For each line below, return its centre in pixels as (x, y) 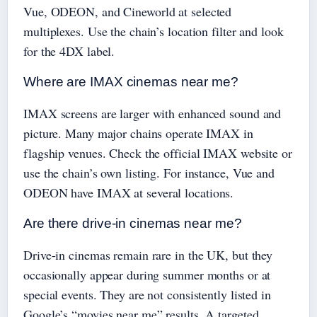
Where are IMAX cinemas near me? (131, 82)
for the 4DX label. (69, 51)
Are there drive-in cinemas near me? (133, 224)
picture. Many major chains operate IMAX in (138, 133)
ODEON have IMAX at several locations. (129, 193)
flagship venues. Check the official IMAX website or (158, 153)
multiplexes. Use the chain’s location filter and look (154, 31)
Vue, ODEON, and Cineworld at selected (128, 12)
